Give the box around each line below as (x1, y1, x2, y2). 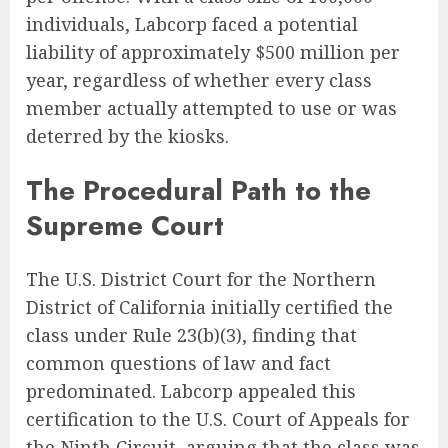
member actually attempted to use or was (26, 96, 397, 121)
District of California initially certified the (26, 295, 393, 320)
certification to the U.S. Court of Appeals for (26, 407, 410, 432)
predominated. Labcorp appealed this (26, 379, 356, 404)
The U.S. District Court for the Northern (26, 267, 376, 292)
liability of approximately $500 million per (26, 40, 400, 65)
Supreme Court (26, 205, 224, 245)
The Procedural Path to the (26, 170, 371, 210)
